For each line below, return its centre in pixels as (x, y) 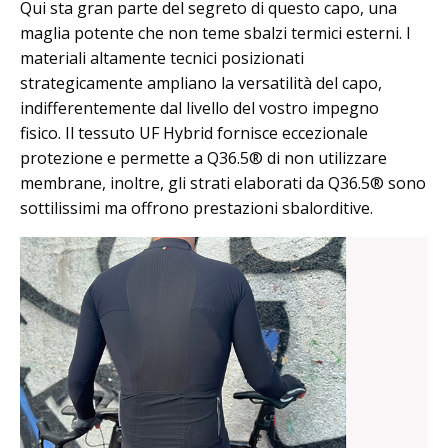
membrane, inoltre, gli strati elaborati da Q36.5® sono (223, 183)
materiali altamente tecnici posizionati (162, 58)
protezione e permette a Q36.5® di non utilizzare (203, 158)
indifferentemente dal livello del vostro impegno (199, 108)
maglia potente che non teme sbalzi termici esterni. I (215, 33)
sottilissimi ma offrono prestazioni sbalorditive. (196, 208)
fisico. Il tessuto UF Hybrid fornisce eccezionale (194, 133)
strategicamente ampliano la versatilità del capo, (201, 83)
